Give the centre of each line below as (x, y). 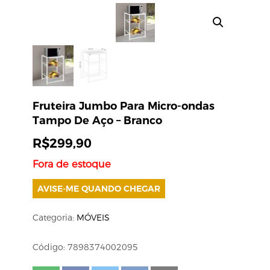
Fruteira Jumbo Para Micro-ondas (124, 106)
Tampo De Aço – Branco (97, 120)
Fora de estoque (72, 164)
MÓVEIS (93, 218)
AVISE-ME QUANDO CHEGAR (99, 189)
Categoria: (55, 218)
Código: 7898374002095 (85, 247)
